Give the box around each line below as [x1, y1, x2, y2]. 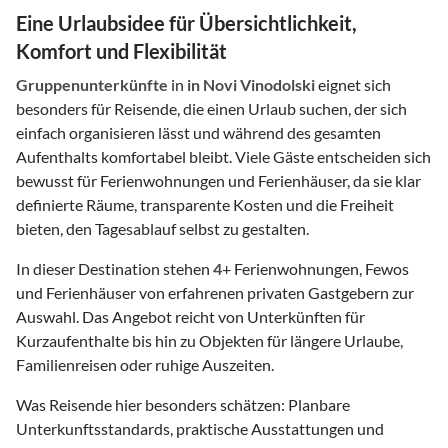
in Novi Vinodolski [187, 74, 315, 94]
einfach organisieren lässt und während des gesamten [16, 122, 381, 142]
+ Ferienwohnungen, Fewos [222, 258, 409, 278]
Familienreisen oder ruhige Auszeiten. [16, 354, 274, 374]
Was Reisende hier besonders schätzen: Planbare [16, 394, 350, 414]
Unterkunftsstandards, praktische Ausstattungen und [16, 418, 384, 438]
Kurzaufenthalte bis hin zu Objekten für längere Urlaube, [16, 330, 403, 350]
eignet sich [315, 74, 391, 94]
